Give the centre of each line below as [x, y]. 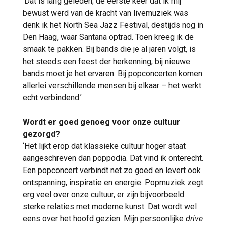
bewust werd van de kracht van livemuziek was [105, 13]
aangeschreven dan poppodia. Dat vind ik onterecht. [113, 158]
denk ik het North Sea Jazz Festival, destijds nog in [113, 25]
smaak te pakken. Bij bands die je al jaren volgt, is [109, 49]
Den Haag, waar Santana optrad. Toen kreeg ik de [108, 37]
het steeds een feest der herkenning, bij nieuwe [106, 62]
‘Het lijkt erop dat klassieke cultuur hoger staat [104, 146]
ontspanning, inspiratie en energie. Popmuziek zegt [113, 183]
